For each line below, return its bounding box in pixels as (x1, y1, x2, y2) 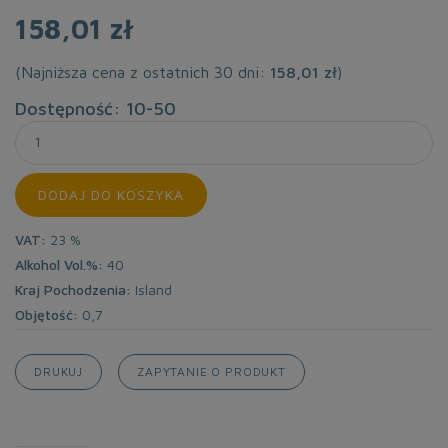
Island (131, 281, 172, 298)
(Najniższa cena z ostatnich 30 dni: (15, 63, 270, 81)
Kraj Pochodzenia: (15, 281, 131, 298)
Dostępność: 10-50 (15, 98, 176, 119)
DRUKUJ (34, 364, 84, 379)
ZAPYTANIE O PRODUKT (137, 364, 286, 379)
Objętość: (15, 306, 78, 323)
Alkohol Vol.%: (15, 256, 103, 273)
